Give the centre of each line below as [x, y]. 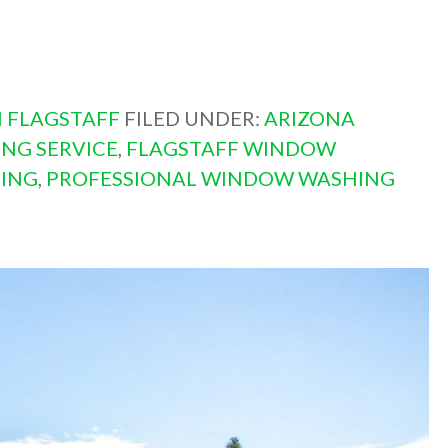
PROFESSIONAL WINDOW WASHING [220, 178]
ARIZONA [309, 118]
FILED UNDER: [193, 118]
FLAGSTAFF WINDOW [230, 148]
